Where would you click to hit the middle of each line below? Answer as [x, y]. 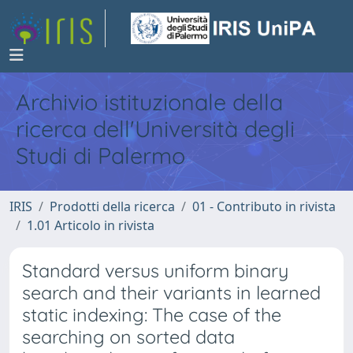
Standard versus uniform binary [155, 271]
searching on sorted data [128, 337]
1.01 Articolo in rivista [91, 225]
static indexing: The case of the [152, 315]
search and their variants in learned [171, 293]
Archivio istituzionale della [149, 102]
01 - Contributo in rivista [264, 206]
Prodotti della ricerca [112, 206]
